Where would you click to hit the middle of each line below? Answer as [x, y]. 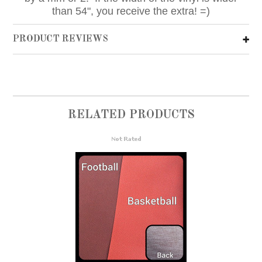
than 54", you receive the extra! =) [131, 11]
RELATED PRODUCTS [131, 115]
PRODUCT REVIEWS [61, 39]
